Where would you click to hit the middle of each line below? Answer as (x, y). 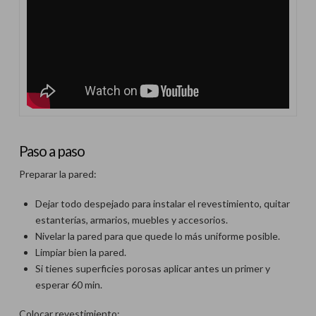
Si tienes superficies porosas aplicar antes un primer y (153, 268)
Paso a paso (51, 150)
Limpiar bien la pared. (81, 252)
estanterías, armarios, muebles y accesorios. (132, 219)
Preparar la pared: (57, 174)
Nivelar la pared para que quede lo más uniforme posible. (158, 236)
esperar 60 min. (69, 284)
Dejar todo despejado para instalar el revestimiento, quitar (163, 203)
